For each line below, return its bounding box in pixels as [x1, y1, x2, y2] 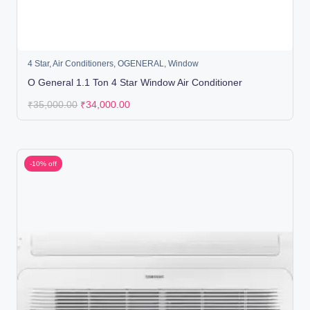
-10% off [29, 159, 57, 167]
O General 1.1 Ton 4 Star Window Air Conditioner [28, 77, 243, 88]
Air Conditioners [53, 59, 114, 69]
